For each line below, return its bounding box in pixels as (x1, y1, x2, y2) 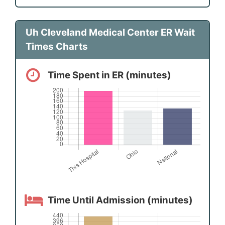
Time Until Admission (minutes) (48, 194, 193, 206)
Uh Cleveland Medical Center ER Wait (25, 27, 195, 39)
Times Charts (25, 41, 88, 53)
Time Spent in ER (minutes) (48, 69, 171, 81)
